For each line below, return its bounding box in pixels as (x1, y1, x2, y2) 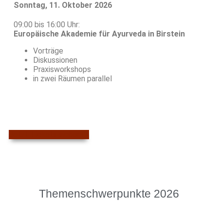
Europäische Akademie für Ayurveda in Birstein (14, 29, 185, 39)
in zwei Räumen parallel (33, 74, 112, 84)
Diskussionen (33, 55, 77, 65)
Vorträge (33, 46, 63, 56)
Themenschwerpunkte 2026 (39, 187, 179, 200)
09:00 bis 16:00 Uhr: (14, 20, 80, 30)
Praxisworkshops (33, 65, 91, 74)
